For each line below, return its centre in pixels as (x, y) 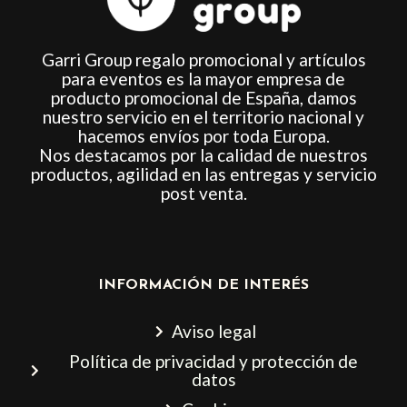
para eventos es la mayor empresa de (203, 78)
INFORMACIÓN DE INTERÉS (203, 285)
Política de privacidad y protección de (214, 362)
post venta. (203, 193)
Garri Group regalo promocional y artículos (203, 59)
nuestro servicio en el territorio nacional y (203, 116)
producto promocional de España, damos (203, 97)
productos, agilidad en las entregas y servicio (203, 174)
